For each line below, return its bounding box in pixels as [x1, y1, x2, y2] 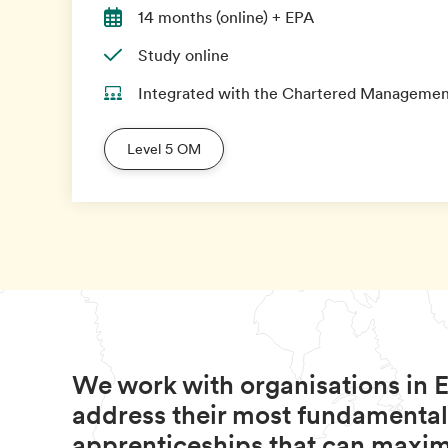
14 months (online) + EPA [138, 6, 314, 28]
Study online [138, 44, 229, 66]
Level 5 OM [127, 139, 201, 159]
